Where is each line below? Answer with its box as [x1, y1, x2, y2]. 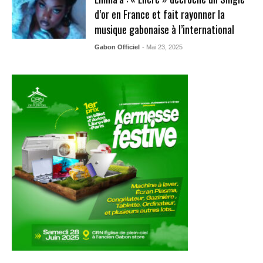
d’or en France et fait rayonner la [94, 6, 225, 22]
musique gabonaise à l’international [94, 21, 234, 37]
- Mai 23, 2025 [141, 43, 183, 50]
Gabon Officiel [94, 43, 140, 50]
